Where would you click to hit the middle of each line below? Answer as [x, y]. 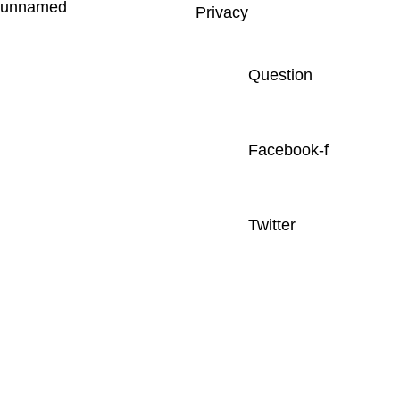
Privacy [219, 12]
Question [280, 75]
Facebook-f [288, 150]
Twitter [271, 225]
